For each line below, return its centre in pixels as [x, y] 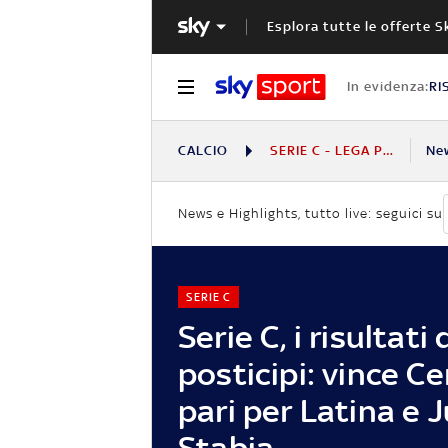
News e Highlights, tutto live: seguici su [310, 214]
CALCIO [203, 150]
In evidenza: [387, 86]
